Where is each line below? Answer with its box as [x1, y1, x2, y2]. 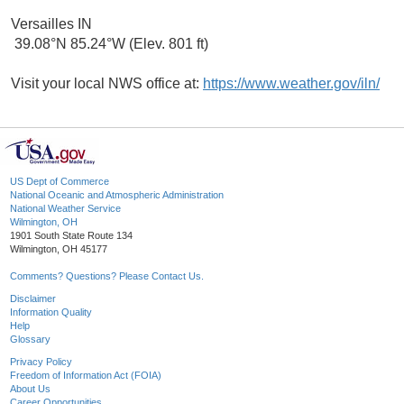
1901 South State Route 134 [10, 230, 133, 242]
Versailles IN [11, 16, 92, 32]
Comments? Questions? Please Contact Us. [10, 271, 204, 282]
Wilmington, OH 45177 [10, 243, 107, 255]
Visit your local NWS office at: [11, 76, 203, 92]
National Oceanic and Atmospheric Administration [10, 189, 224, 201]
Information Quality [10, 307, 92, 318]
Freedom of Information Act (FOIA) [10, 370, 161, 381]
